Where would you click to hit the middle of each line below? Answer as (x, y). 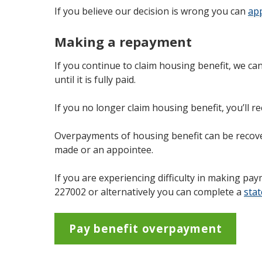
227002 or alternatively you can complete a (149, 192)
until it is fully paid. (95, 80)
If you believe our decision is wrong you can (151, 11)
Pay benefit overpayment (146, 228)
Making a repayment (123, 42)
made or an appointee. (104, 150)
